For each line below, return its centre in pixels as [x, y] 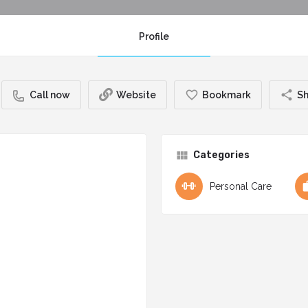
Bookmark [226, 95]
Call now [49, 95]
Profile [154, 37]
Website [136, 95]
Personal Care [241, 187]
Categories [221, 155]
